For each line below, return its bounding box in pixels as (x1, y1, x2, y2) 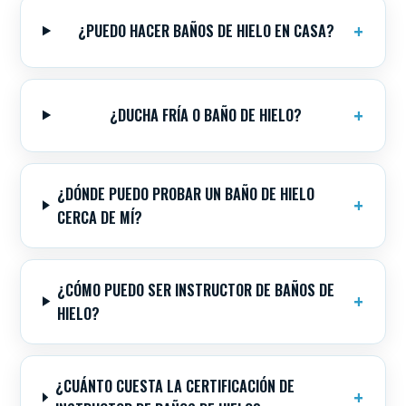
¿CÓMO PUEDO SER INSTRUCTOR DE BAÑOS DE (57, 278, 335, 301)
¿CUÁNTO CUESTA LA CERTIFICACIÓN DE (54, 374, 295, 397)
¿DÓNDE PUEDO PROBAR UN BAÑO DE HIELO (56, 182, 314, 205)
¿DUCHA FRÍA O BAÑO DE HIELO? (110, 104, 303, 126)
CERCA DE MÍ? (56, 206, 142, 228)
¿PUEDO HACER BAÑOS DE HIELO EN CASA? (77, 20, 334, 42)
